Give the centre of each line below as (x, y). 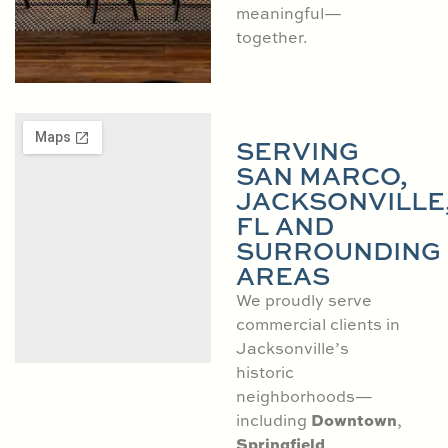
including (273, 419)
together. (271, 37)
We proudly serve (303, 299)
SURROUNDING (338, 250)
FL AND (284, 225)
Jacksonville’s (292, 347)
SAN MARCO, (321, 175)
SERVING (297, 150)
